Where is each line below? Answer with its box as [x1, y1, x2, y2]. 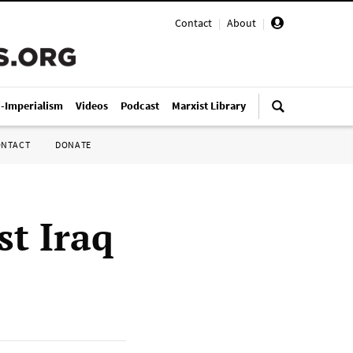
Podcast [121, 98, 159, 113]
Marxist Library [172, 98, 246, 113]
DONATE [55, 139, 91, 150]
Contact [175, 16, 212, 30]
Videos [76, 98, 108, 113]
